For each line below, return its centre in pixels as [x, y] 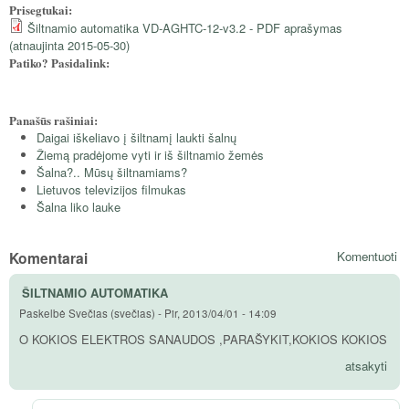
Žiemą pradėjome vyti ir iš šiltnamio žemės [150, 155]
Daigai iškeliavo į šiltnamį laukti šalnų [136, 138]
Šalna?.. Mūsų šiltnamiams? [112, 173]
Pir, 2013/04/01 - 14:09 [220, 314]
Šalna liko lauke [79, 207]
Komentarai [48, 257]
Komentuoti [367, 256]
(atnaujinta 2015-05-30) [69, 46]
